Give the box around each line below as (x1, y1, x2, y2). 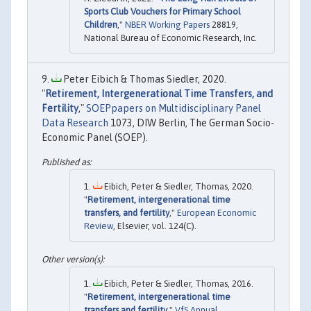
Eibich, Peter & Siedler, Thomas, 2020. (102, 181, 253, 192)
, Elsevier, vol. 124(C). (113, 221, 196, 232)
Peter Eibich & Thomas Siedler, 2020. (61, 73, 226, 85)
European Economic (177, 208, 256, 219)
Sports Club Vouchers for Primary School (84, 6, 241, 17)
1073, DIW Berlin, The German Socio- (108, 117, 274, 128)
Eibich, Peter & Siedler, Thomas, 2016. (102, 278, 253, 289)
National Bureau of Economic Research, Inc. (84, 32, 257, 43)
